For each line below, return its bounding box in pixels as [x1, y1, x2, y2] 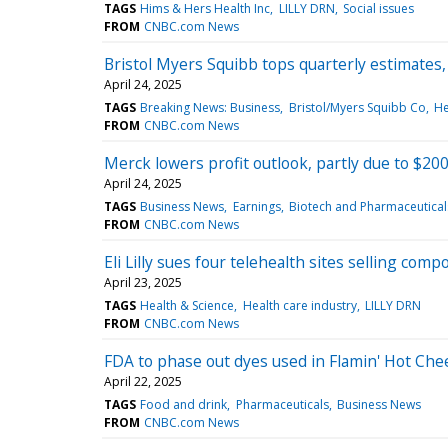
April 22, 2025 [104, 372, 182, 390]
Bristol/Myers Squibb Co [288, 98, 426, 116]
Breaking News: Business [140, 98, 281, 116]
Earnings [232, 197, 281, 215]
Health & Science [140, 296, 235, 314]
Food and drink [140, 395, 228, 413]
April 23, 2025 [104, 273, 182, 291]
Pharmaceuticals [235, 395, 329, 413]
